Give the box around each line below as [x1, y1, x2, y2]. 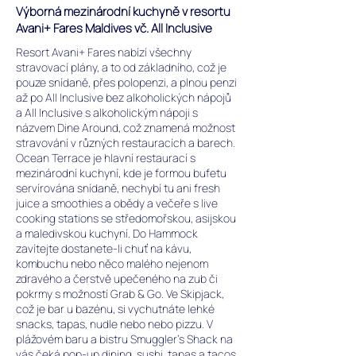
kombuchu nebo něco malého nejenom [16, 256, 208, 271]
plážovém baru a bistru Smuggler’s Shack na [16, 331, 233, 346]
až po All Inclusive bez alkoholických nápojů [16, 90, 231, 105]
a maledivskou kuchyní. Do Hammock [16, 226, 198, 241]
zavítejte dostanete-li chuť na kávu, [16, 241, 192, 256]
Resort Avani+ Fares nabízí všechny [16, 44, 192, 60]
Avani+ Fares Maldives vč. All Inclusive [16, 20, 212, 37]
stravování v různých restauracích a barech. [16, 135, 235, 150]
